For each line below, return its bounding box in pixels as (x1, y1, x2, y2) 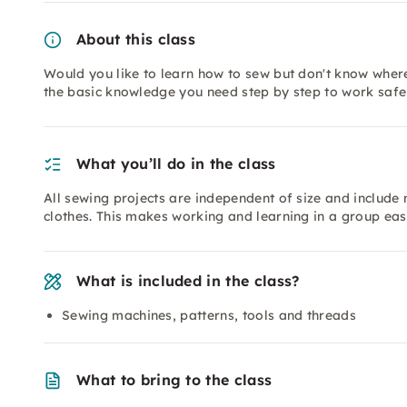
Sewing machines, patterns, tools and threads (62, 307, 357, 323)
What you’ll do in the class (76, 154, 276, 173)
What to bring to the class (76, 371, 273, 389)
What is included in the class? (76, 272, 300, 290)
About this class (76, 30, 196, 48)
